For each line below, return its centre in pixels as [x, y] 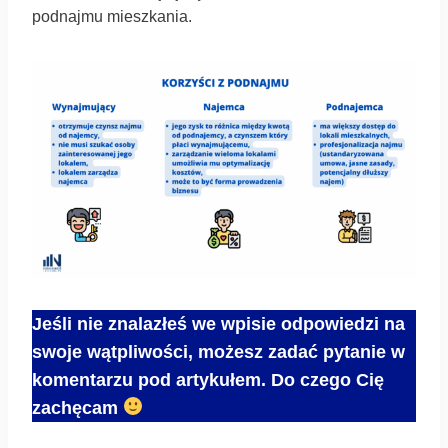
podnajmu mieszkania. [112, 17]
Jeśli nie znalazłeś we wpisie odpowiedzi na [218, 323]
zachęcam [75, 407]
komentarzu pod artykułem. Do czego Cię [208, 379]
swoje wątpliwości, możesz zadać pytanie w [218, 351]
